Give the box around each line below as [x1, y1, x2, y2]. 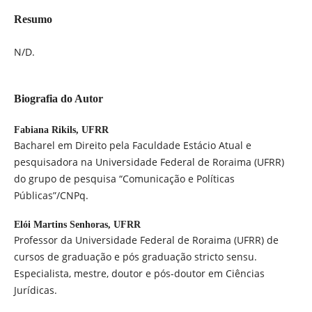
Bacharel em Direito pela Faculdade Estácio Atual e [13, 139, 251, 153]
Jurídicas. [13, 283, 57, 297]
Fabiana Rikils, [13, 125, 81, 136]
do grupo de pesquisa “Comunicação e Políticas [13, 172, 235, 186]
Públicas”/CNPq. [13, 189, 88, 203]
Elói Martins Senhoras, [13, 219, 114, 231]
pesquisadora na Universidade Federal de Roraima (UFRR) [13, 155, 284, 169]
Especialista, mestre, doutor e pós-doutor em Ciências [13, 267, 265, 281]
